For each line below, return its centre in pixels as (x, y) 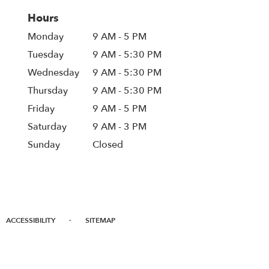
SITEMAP (100, 220)
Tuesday (46, 54)
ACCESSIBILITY (31, 220)
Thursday (48, 90)
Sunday (44, 144)
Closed (108, 144)
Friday (41, 108)
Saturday (47, 126)
